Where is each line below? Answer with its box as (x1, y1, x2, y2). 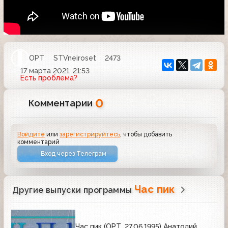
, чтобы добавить (120, 130, 173, 138)
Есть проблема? (20, 73, 77, 82)
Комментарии (28, 97, 96, 108)
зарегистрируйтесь (60, 130, 121, 138)
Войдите (17, 130, 45, 138)
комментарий (17, 137, 60, 146)
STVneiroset (53, 54, 96, 63)
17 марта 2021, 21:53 (20, 66, 90, 75)
